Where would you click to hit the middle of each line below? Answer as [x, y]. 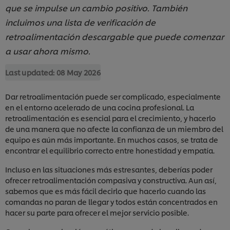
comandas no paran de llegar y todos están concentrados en [111, 202]
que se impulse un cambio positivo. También [96, 8]
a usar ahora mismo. [48, 51]
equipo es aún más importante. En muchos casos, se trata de [112, 140]
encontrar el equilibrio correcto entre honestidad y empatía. [111, 150]
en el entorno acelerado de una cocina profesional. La [100, 107]
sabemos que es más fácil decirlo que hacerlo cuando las [106, 191]
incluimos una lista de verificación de [80, 22]
